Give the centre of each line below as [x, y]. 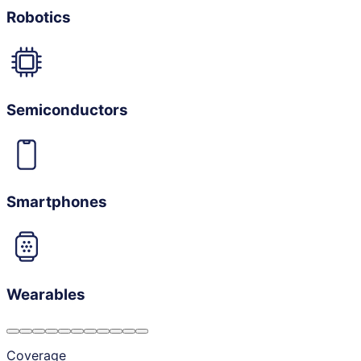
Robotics [39, 18]
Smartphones [57, 202]
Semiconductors [67, 110]
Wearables [46, 294]
